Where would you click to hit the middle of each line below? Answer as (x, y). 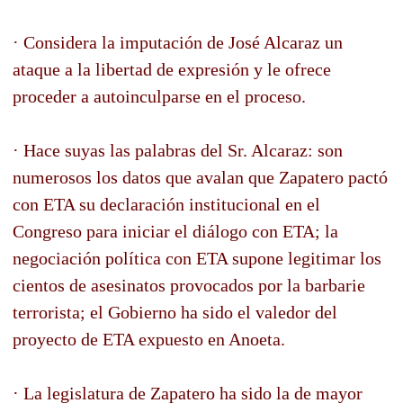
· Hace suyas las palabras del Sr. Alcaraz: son (178, 150)
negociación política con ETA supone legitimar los (197, 258)
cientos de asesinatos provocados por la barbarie (189, 285)
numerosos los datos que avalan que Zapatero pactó (200, 177)
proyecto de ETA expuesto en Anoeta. (149, 339)
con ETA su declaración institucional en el (166, 204)
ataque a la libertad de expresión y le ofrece (172, 69)
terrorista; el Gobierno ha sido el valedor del (175, 312)
